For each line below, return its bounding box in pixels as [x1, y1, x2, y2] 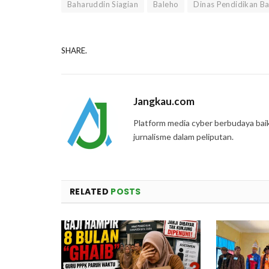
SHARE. [61, 46, 87, 56]
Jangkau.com [133, 94, 195, 107]
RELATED [70, 185, 111, 198]
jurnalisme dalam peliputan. [133, 131, 234, 142]
